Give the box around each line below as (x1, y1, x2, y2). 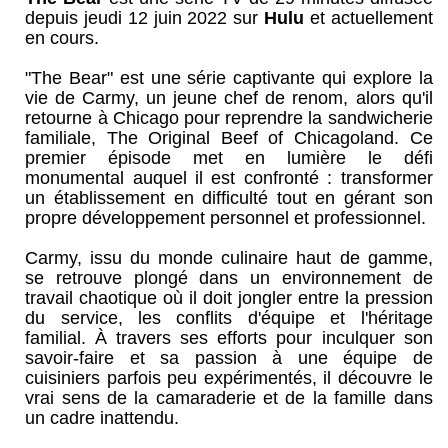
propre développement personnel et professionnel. (25, 208, 427, 228)
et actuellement (304, 8, 433, 28)
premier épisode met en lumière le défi (25, 148, 433, 168)
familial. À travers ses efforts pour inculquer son (25, 328, 433, 348)
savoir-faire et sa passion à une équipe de (25, 348, 433, 368)
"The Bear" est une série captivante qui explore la (25, 68, 433, 88)
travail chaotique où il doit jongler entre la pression (25, 288, 433, 308)
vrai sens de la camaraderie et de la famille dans (25, 388, 433, 408)
